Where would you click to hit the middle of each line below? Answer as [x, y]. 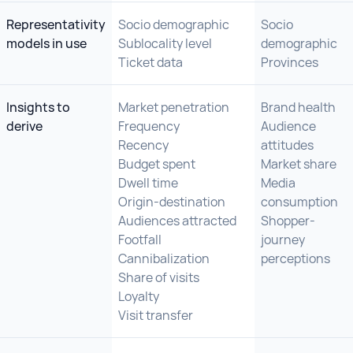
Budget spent [157, 164]
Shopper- [288, 221]
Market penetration [174, 107]
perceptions [295, 258]
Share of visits [159, 277]
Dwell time [148, 183]
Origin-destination [172, 202]
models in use [46, 43]
